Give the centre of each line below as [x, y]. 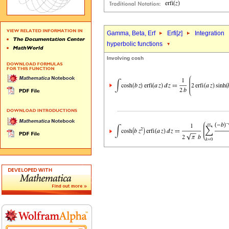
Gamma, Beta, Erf [132, 33]
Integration [210, 33]
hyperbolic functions [135, 44]
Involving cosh [125, 58]
